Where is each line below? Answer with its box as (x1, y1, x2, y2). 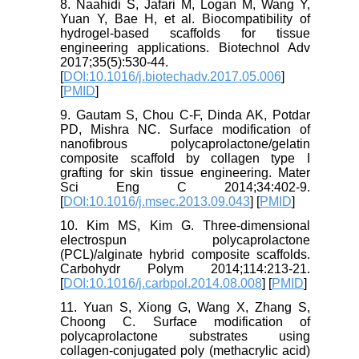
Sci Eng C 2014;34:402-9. (60, 180, 310, 195)
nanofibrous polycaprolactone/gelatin (60, 137, 310, 151)
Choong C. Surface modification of (60, 315, 310, 329)
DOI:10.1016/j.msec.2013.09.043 (63, 195, 251, 209)
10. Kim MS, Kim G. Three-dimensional (60, 219, 310, 233)
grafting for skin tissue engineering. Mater (60, 166, 310, 180)
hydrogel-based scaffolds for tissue (60, 26, 310, 41)
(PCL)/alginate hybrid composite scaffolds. (60, 248, 310, 262)
